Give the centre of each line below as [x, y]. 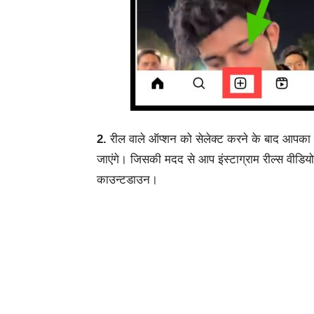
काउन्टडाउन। [127, 180]
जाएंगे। [114, 159]
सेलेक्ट [210, 139]
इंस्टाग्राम [239, 159]
